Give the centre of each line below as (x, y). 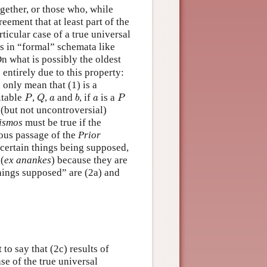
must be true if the (62, 122)
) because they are (89, 160)
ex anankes (28, 160)
